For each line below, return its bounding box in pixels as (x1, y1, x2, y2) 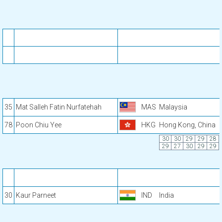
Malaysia (159, 103, 187, 111)
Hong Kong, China (159, 121, 216, 129)
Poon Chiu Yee (16, 121, 61, 129)
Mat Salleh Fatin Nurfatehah (16, 103, 102, 111)
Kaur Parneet (16, 191, 56, 199)
